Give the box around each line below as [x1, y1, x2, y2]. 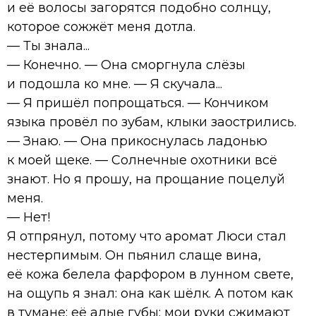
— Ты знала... [7, 37, 90, 54]
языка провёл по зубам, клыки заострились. [7, 114, 296, 130]
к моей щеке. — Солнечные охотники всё [7, 152, 277, 168]
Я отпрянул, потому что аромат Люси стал [7, 228, 286, 244]
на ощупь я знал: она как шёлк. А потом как [7, 285, 293, 301]
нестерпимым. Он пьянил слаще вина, [7, 247, 261, 263]
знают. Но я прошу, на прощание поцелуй [7, 171, 285, 187]
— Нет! [7, 209, 50, 225]
